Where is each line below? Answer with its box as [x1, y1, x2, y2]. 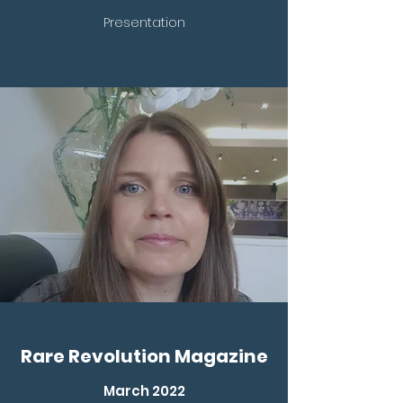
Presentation [103, 13, 185, 31]
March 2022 [103, 381, 185, 400]
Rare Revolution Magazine [20, 344, 268, 369]
